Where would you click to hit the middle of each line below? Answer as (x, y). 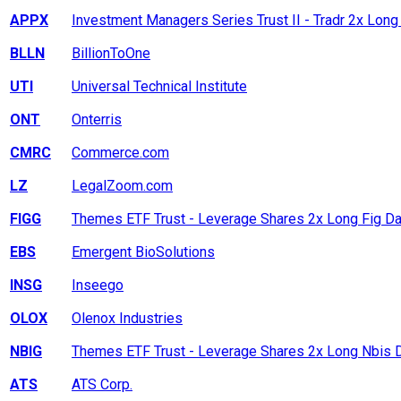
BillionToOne (111, 54)
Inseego (98, 286)
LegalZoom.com (122, 186)
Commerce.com (120, 153)
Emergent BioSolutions (143, 252)
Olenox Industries (127, 319)
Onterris (97, 120)
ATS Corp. (102, 385)
